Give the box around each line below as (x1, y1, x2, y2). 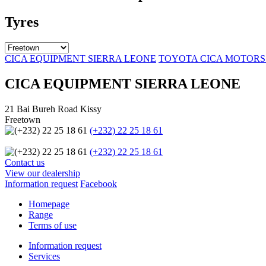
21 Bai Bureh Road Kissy (5, 103, 102, 114)
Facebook (80, 178, 117, 189)
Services (28, 251, 60, 261)
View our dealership (5, 167, 80, 178)
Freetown (5, 114, 40, 125)
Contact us (5, 157, 45, 167)
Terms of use (28, 220, 77, 230)
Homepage (28, 198, 69, 209)
